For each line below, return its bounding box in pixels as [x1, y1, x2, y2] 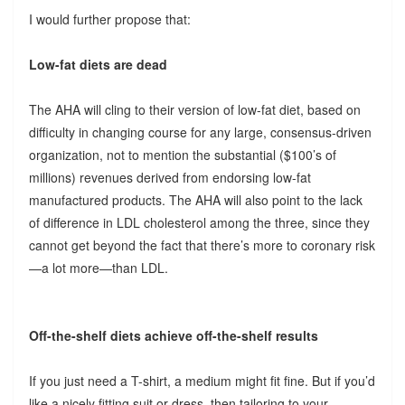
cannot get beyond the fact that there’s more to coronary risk [28, 235, 375, 254]
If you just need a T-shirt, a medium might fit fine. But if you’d [28, 371, 375, 390]
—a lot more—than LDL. [28, 258, 168, 277]
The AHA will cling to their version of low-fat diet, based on [28, 99, 361, 118]
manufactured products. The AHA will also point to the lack [28, 190, 363, 209]
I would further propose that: [28, 9, 191, 28]
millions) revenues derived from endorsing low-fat [28, 167, 311, 186]
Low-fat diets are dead [28, 54, 167, 73]
